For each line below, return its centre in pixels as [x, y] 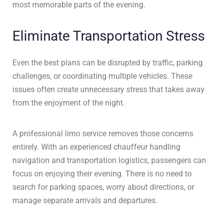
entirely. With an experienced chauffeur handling [96, 147]
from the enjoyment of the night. [69, 103]
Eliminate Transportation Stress [109, 36]
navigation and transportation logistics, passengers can [109, 160]
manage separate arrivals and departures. [85, 200]
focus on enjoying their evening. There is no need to [102, 174]
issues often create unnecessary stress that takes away [109, 89]
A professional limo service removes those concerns [103, 134]
